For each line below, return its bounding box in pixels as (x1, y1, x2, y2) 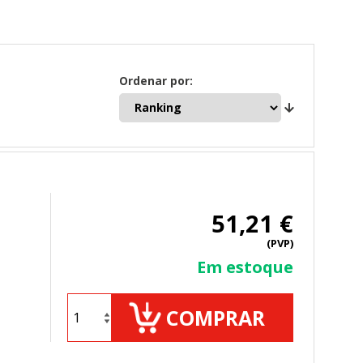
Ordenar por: (119, 72, 193, 88)
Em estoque (197, 256, 293, 279)
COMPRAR (166, 303, 265, 331)
